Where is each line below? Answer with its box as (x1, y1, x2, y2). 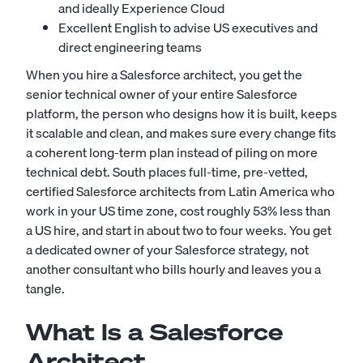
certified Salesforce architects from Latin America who (26, 181, 335, 202)
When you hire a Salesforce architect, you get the (26, 64, 302, 85)
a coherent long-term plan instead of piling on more (26, 142, 318, 163)
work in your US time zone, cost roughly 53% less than (26, 200, 331, 221)
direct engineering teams (58, 36, 202, 58)
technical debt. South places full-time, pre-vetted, (26, 161, 308, 182)
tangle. (26, 278, 65, 299)
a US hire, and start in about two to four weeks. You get (26, 220, 331, 241)
